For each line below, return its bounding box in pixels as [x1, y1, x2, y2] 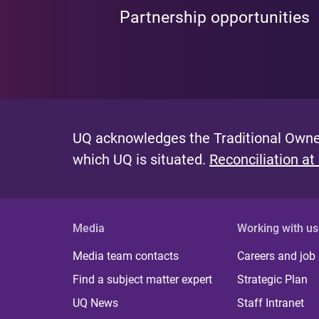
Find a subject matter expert [73, 273, 212, 286]
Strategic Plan [237, 273, 308, 286]
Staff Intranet [237, 296, 305, 310]
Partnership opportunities [120, 8, 310, 27]
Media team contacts [73, 249, 179, 263]
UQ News [73, 296, 118, 310]
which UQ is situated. [73, 151, 209, 168]
